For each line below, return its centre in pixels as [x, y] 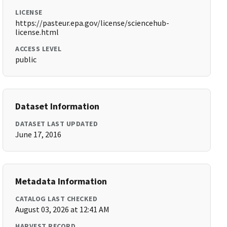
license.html [37, 32]
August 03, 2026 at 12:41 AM [63, 209]
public [26, 59]
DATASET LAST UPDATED [57, 124]
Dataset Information [58, 106]
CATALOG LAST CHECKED [56, 199]
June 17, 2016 [39, 134]
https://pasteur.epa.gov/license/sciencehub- [92, 23]
